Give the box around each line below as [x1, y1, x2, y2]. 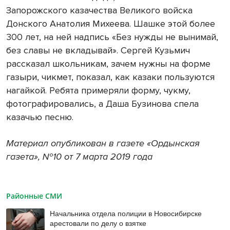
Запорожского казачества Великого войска [6, 5, 193, 16]
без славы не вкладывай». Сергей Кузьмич [6, 45, 190, 56]
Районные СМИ [6, 191, 62, 201]
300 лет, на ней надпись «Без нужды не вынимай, [6, 31, 218, 43]
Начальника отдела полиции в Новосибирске [50, 208, 202, 219]
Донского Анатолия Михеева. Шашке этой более [6, 18, 215, 30]
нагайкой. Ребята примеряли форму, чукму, [6, 85, 190, 97]
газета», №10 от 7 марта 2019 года [6, 151, 152, 163]
